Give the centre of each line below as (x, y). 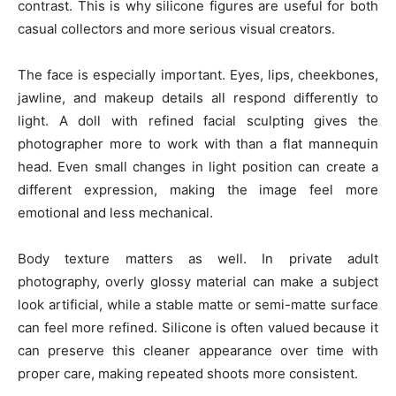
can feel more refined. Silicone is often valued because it (198, 327)
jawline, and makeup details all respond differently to (198, 98)
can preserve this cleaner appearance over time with (198, 350)
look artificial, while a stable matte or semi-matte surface (198, 305)
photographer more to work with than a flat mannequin (198, 144)
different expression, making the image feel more (198, 190)
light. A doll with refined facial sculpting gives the (198, 121)
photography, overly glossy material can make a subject (198, 282)
